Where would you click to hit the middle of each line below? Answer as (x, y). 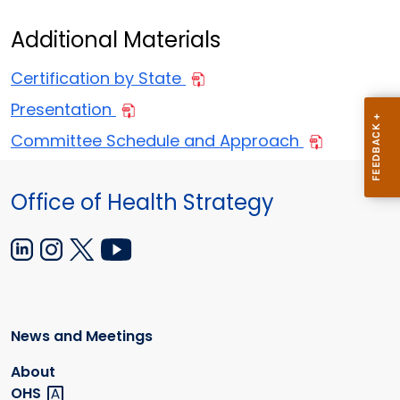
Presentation (63, 110)
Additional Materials (116, 40)
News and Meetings (82, 337)
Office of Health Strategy (142, 203)
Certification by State (98, 79)
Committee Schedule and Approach (157, 141)
